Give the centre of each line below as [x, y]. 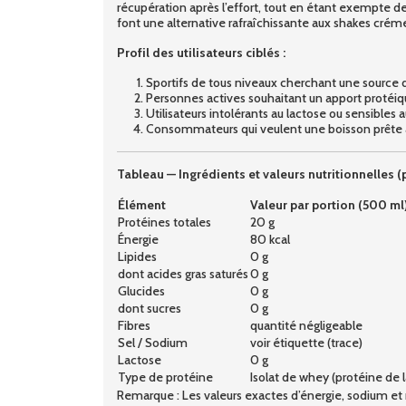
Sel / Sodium [153, 342]
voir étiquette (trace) [306, 342]
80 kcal [270, 239]
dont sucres [150, 308]
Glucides [141, 290]
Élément [142, 204]
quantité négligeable [306, 325]
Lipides [137, 256]
